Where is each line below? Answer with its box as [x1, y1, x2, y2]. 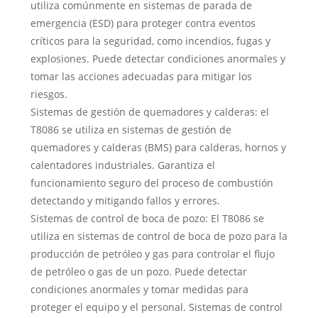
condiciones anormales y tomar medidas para [30, 283, 248, 297]
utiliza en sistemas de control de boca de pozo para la [30, 229, 287, 243]
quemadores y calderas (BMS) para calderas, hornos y [30, 141, 286, 155]
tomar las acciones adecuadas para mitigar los [30, 70, 252, 84]
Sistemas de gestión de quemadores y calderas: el [30, 105, 269, 119]
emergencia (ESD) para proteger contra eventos [30, 16, 256, 31]
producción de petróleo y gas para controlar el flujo [30, 247, 275, 261]
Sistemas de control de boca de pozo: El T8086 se [30, 212, 264, 226]
